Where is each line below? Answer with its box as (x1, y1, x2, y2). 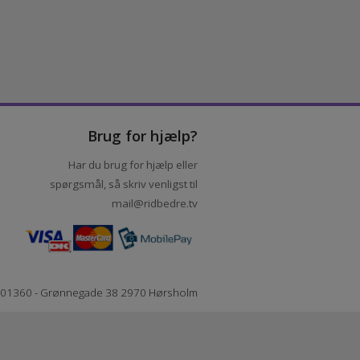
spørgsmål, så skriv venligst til (82, 273, 236, 289)
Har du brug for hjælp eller (101, 253, 236, 269)
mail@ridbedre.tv (146, 293, 236, 309)
